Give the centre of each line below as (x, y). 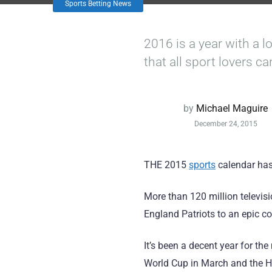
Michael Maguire (232, 108)
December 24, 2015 (225, 124)
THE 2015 (166, 165)
